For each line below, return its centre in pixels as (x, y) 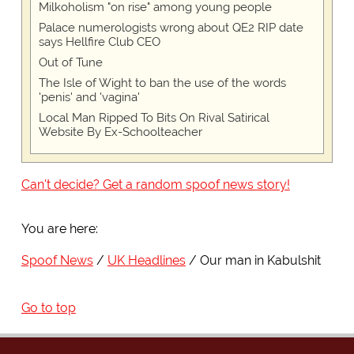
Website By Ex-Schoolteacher (120, 132)
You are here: (59, 229)
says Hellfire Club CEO (99, 42)
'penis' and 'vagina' (89, 98)
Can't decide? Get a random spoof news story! (155, 185)
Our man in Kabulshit (260, 261)
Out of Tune (70, 63)
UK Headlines (146, 261)
